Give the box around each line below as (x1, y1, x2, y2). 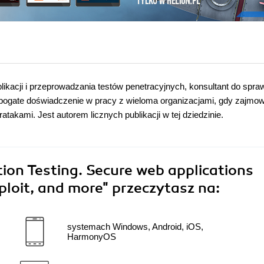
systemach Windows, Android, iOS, (67, 222, 203, 232)
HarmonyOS (67, 232, 116, 242)
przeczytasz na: (112, 179, 220, 197)
